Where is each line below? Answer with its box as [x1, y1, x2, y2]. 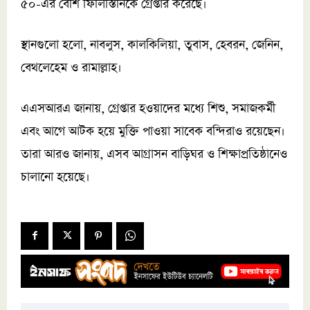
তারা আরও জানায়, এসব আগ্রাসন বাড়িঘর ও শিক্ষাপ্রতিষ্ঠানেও [21, 145, 287, 163]
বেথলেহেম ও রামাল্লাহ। [21, 59, 122, 76]
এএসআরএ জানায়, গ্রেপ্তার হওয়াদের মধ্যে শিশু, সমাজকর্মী [21, 100, 275, 117]
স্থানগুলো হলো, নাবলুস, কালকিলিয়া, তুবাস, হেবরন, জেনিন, [21, 36, 283, 53]
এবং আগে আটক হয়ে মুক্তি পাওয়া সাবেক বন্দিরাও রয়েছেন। [21, 122, 285, 140]
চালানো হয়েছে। [21, 168, 90, 185]
